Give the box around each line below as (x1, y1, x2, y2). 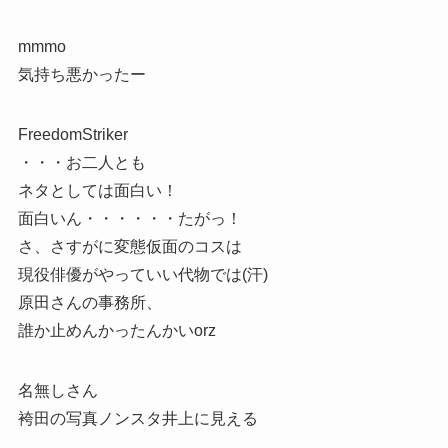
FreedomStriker (17, 125, 128, 143)
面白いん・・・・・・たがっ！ (17, 209, 242, 227)
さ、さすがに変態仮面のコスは (17, 237, 242, 255)
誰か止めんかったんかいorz (17, 321, 216, 339)
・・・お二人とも (17, 153, 146, 171)
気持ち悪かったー (17, 65, 146, 83)
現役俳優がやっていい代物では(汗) (17, 265, 268, 283)
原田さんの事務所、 (17, 293, 162, 311)
